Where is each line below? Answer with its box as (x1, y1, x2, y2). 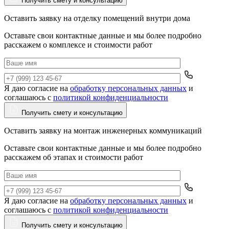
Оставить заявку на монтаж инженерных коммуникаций (4, 126, 202, 135)
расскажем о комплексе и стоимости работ (4, 40, 152, 50)
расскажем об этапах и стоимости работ (4, 153, 143, 162)
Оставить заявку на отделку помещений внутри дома (4, 14, 190, 23)
